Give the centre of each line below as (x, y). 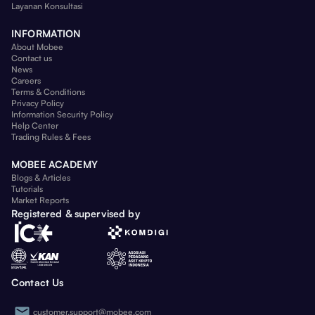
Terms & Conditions (48, 92)
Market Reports (40, 200)
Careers (26, 81)
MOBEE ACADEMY (54, 165)
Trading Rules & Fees (51, 137)
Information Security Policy (62, 115)
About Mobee (37, 47)
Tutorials (27, 189)
